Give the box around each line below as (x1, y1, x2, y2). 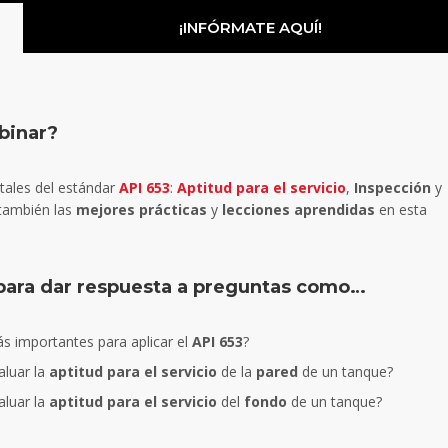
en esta (375, 200, 427, 220)
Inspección (354, 178, 431, 198)
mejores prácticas (76, 200, 207, 220)
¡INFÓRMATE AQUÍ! (178, 18, 322, 38)
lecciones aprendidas (222, 200, 375, 220)
